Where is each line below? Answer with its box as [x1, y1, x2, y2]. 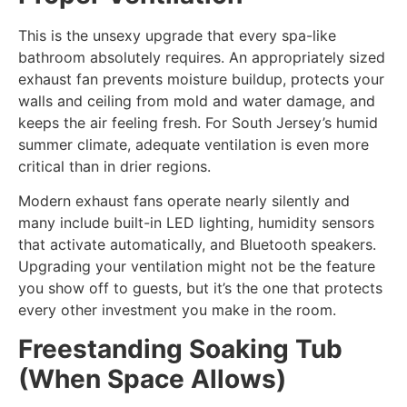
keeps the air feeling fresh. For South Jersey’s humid [18, 113, 378, 132]
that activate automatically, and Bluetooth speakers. [18, 235, 376, 254]
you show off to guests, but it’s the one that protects [18, 279, 382, 298]
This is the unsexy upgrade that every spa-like [18, 25, 336, 45]
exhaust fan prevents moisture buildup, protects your [18, 69, 384, 88]
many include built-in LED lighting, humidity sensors [18, 213, 374, 233]
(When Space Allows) [18, 362, 286, 394]
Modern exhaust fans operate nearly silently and [18, 192, 350, 211]
